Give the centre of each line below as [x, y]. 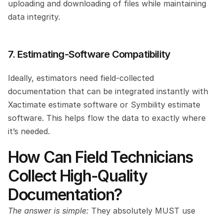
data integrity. [34, 17]
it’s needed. [29, 131]
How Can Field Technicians [100, 157]
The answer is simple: [48, 210]
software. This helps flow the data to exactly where [107, 118]
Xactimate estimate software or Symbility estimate [104, 104]
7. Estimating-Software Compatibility [89, 54]
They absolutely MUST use [142, 210]
